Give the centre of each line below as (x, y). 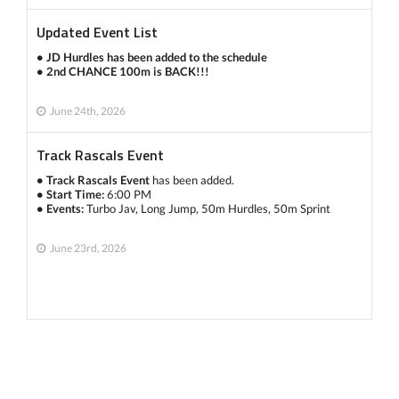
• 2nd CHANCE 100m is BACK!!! (123, 71)
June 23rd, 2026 (88, 248)
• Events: (60, 208)
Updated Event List (97, 32)
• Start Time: (70, 194)
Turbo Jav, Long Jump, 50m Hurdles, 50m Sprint (207, 208)
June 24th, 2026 (88, 111)
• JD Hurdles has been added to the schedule (152, 57)
